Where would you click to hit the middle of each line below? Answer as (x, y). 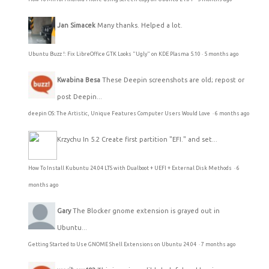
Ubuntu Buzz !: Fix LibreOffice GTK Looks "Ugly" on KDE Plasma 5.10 (114, 54)
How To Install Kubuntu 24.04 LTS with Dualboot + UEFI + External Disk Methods (131, 168)
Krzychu (70, 139)
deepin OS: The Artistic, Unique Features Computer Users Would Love (120, 113)
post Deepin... (80, 96)
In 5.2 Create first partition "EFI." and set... (150, 139)
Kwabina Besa (79, 80)
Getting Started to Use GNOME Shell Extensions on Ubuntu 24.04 (113, 244)
